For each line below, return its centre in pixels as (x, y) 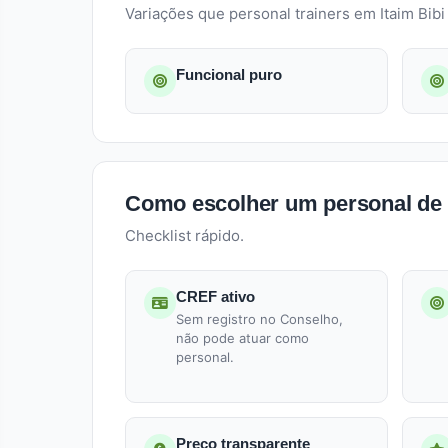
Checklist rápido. (184, 235)
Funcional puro (229, 74)
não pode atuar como (242, 338)
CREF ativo (215, 296)
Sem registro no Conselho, (259, 319)
